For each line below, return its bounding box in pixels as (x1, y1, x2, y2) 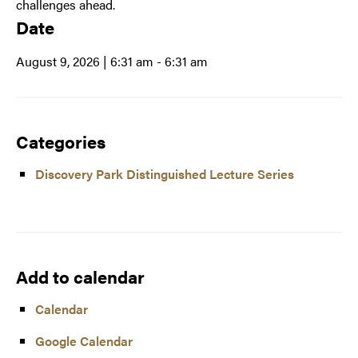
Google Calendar (35, 332, 133, 351)
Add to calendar (16, 264, 145, 289)
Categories (16, 129, 105, 154)
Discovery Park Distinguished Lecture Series (35, 165, 294, 184)
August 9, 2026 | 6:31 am (16, 52, 153, 71)
